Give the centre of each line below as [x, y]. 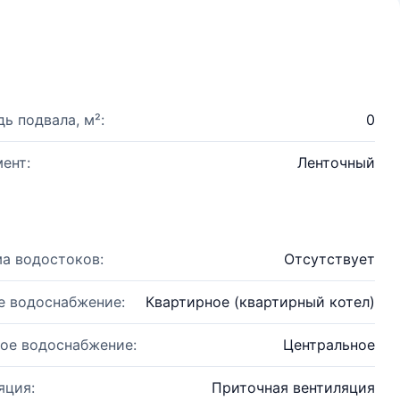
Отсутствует [329, 259]
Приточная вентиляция [293, 387]
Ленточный [336, 162]
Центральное [329, 345]
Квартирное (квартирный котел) [260, 302]
